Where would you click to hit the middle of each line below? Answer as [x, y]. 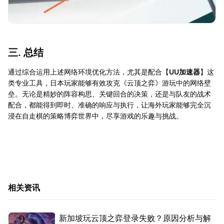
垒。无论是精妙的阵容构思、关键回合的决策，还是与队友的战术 [109, 94]
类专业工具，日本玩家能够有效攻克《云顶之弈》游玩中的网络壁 [109, 83]
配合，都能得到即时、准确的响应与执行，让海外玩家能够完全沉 [109, 105]
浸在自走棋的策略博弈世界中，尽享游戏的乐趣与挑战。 [95, 116]
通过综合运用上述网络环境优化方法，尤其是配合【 [88, 72]
